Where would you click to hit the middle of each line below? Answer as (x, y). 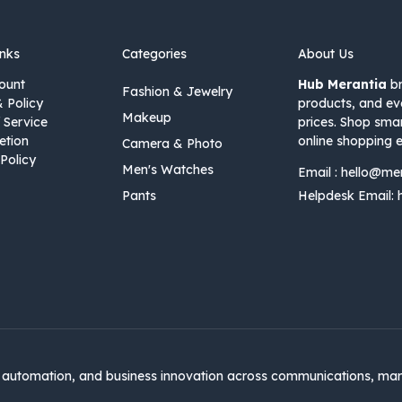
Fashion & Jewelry (177, 92)
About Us (326, 54)
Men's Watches (167, 170)
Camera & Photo (172, 144)
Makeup (146, 118)
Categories (154, 54)
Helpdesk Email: (348, 196)
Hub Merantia (343, 85)
